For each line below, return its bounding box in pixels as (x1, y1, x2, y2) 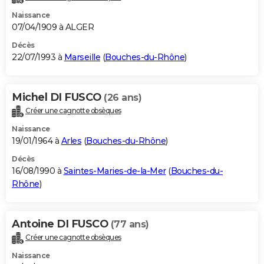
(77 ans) (110, 218, 149, 230)
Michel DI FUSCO (12, 90, 104, 104)
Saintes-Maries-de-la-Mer (63, 165, 166, 176)
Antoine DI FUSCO (12, 217, 111, 230)
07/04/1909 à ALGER (12, 21, 94, 32)
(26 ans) (104, 91, 141, 103)
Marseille (64, 51, 100, 62)
